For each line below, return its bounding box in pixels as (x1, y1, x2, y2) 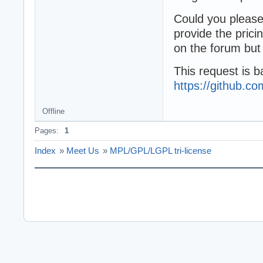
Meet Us (66, 146, 99, 156)
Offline (42, 107, 65, 116)
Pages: (35, 126, 59, 136)
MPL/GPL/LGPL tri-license (110, 146, 211, 156)
